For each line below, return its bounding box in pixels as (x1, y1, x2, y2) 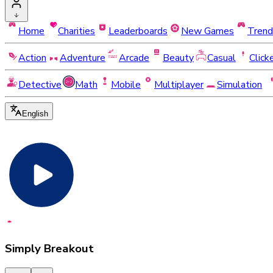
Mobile (111, 78, 141, 91)
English (22, 109, 48, 118)
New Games (181, 24, 234, 38)
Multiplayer (154, 78, 204, 91)
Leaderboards (108, 24, 168, 38)
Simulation (217, 78, 262, 91)
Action (18, 51, 46, 65)
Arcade (119, 51, 149, 65)
